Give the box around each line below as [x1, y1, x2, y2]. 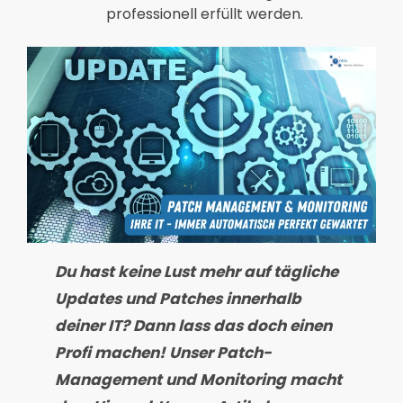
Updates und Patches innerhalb [55, 288, 302, 310]
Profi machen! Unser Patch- [55, 342, 273, 364]
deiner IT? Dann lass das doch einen [55, 315, 333, 337]
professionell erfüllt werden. [106, 3, 303, 24]
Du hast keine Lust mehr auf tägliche [55, 261, 339, 283]
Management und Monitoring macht [55, 369, 343, 391]
